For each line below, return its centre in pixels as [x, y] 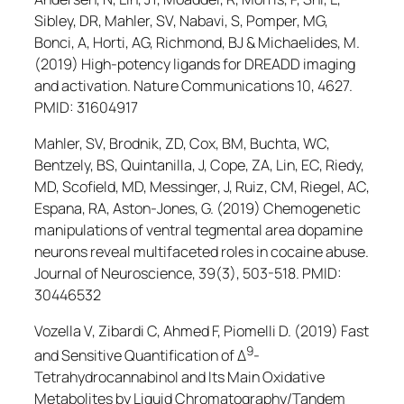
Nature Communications [214, 85]
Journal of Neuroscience [113, 273]
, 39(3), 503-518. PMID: [267, 273]
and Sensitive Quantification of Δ [140, 356]
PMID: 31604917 [86, 107]
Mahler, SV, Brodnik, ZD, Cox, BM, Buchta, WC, [182, 143]
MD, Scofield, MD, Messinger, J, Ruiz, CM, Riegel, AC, [202, 186]
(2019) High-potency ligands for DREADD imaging [195, 64]
